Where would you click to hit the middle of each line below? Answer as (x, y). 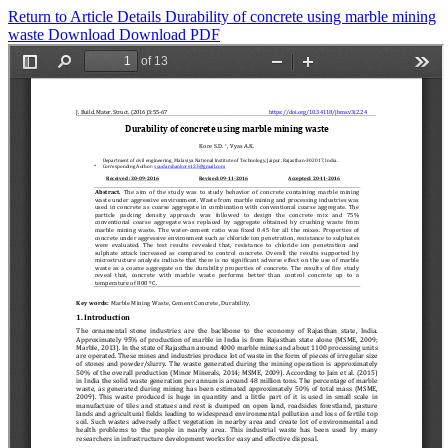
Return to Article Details (86, 16)
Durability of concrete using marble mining (300, 16)
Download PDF (169, 34)
